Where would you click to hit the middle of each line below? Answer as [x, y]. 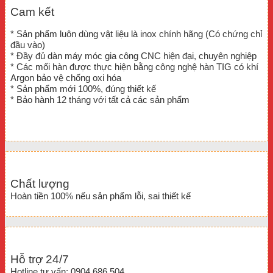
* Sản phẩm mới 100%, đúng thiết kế [83, 88]
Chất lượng [40, 183]
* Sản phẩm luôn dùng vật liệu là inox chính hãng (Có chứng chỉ [136, 34]
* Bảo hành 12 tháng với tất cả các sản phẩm [100, 99]
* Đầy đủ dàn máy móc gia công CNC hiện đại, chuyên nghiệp [133, 55]
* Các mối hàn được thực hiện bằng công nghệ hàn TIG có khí [134, 66]
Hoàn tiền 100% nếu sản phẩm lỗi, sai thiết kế [101, 196]
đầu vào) [28, 44]
